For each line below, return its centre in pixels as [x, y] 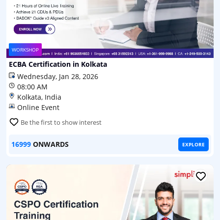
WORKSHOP [25, 49]
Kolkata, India [39, 97]
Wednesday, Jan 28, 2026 [58, 76]
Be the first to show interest [61, 122]
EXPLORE [193, 144]
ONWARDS [51, 144]
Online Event [38, 107]
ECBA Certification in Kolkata [58, 64]
